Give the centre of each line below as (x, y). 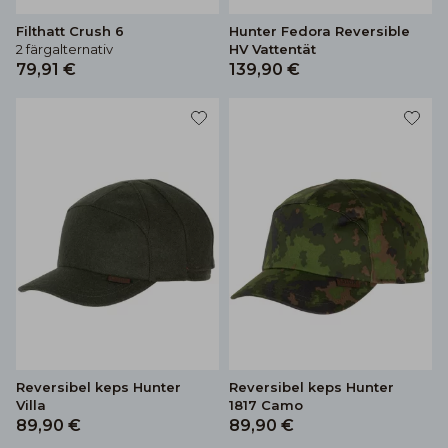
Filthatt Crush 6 (70, 30)
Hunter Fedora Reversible (319, 30)
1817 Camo (266, 404)
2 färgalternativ (64, 48)
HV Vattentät (272, 48)
